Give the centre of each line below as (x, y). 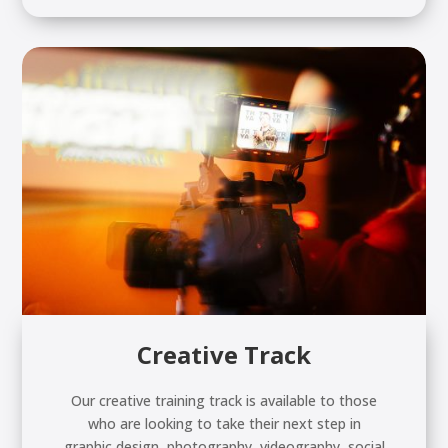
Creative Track (224, 355)
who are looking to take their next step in (224, 424)
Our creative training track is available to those (224, 401)
